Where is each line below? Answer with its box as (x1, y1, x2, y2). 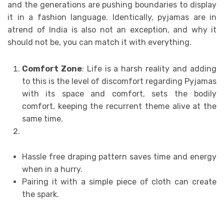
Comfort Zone (21, 64, 82, 74)
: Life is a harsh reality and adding (81, 64, 217, 74)
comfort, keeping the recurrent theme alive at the (21, 101, 216, 111)
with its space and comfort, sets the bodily (21, 89, 216, 99)
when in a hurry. (21, 164, 82, 174)
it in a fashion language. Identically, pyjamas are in (7, 12, 216, 22)
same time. (21, 114, 63, 124)
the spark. (21, 189, 59, 199)
